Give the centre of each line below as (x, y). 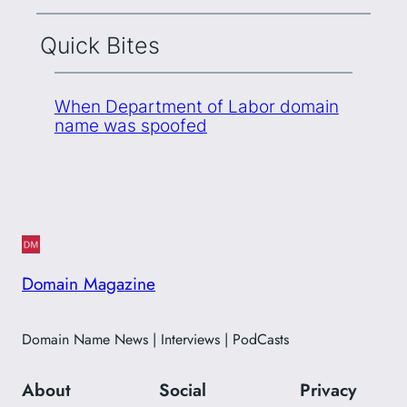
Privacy (328, 390)
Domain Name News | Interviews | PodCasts (155, 340)
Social (183, 390)
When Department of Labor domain (196, 106)
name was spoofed (130, 125)
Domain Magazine (89, 284)
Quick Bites (99, 46)
